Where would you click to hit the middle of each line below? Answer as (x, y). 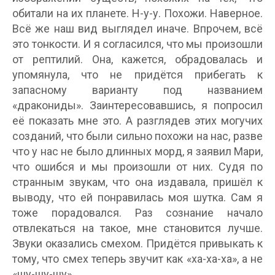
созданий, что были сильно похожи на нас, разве (137, 136)
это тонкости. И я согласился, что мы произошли (137, 44)
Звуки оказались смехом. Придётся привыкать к (137, 243)
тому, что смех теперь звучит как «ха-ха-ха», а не (137, 259)
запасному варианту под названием (137, 90)
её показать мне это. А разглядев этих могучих (137, 121)
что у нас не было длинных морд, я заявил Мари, (137, 151)
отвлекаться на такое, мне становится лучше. (137, 228)
